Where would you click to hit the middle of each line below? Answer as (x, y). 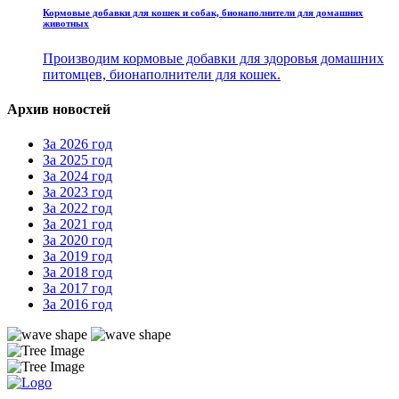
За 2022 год (77, 208)
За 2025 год (77, 160)
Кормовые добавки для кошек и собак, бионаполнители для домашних (203, 12)
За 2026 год (77, 144)
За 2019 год (77, 256)
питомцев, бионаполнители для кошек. (162, 74)
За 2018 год (77, 273)
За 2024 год (77, 176)
